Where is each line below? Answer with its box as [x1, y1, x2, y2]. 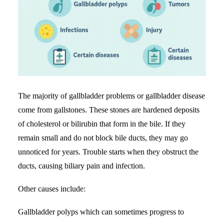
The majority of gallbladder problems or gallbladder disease [18, 91, 205, 100]
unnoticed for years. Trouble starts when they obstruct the [18, 147, 198, 156]
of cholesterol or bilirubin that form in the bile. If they [18, 119, 185, 128]
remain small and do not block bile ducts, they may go [18, 133, 188, 142]
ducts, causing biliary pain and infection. [18, 161, 145, 170]
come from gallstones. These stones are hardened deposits [18, 105, 199, 114]
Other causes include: [18, 184, 85, 193]
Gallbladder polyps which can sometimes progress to [18, 207, 184, 216]
